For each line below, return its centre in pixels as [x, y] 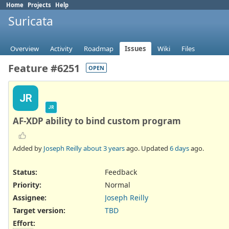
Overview [25, 49]
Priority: [27, 185]
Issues [135, 49]
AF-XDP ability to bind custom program [97, 121]
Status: [25, 172]
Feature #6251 [44, 68]
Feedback [121, 172]
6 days [179, 148]
